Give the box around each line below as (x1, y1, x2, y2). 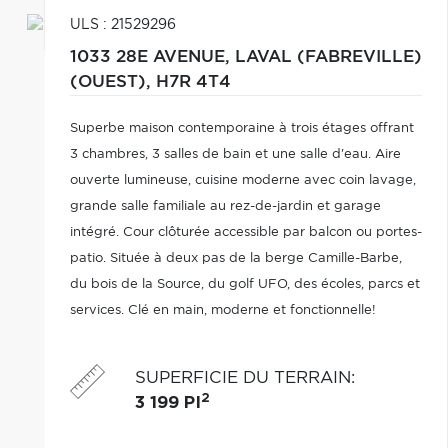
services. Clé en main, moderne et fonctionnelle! (69, 304, 376, 317)
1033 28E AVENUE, (69, 49, 235, 65)
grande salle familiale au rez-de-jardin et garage (69, 200, 381, 213)
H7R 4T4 (155, 74, 231, 90)
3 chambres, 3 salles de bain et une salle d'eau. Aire (69, 148, 401, 161)
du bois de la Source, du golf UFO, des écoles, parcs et (69, 278, 420, 291)
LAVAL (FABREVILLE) (234, 49, 422, 65)
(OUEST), (69, 74, 156, 90)
